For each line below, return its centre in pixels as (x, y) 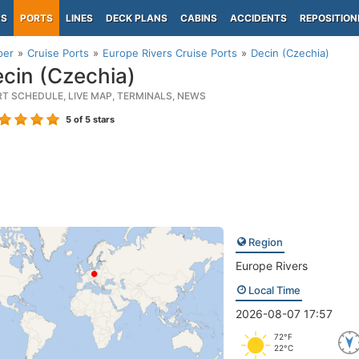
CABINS (199, 18)
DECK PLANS (137, 18)
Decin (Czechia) (290, 53)
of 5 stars (93, 119)
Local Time (273, 290)
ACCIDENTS (258, 18)
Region (264, 242)
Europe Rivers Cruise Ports (170, 53)
